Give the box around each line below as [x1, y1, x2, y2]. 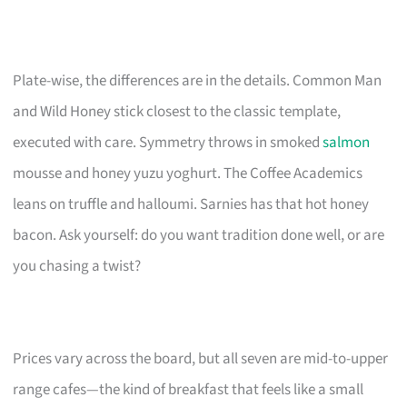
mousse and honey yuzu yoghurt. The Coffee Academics [13, 162, 363, 184]
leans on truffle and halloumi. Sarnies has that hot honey [13, 193, 370, 215]
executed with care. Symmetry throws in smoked [13, 131, 323, 154]
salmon [323, 131, 371, 154]
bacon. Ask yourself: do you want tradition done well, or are [13, 223, 385, 246]
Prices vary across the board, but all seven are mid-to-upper [13, 347, 389, 370]
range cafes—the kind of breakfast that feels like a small [13, 378, 364, 401]
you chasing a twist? [13, 254, 142, 277]
